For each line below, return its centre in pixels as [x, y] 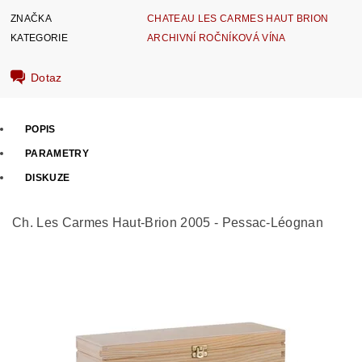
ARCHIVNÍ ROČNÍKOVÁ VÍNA [217, 38]
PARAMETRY [57, 154]
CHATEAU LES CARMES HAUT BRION [238, 18]
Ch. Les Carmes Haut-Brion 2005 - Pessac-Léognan [168, 223]
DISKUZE [48, 178]
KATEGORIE [39, 38]
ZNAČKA [32, 18]
